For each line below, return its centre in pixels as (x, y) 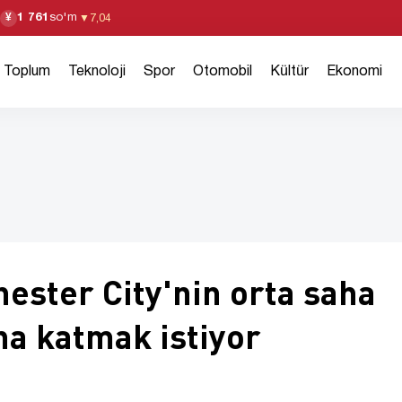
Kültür (290, 72)
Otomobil (223, 72)
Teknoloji (97, 72)
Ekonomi (355, 72)
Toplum (27, 72)
